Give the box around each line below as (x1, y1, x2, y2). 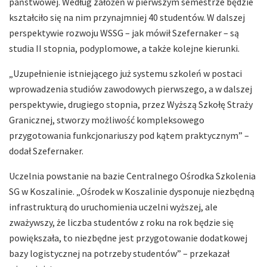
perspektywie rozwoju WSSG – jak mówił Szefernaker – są (9, 26, 239, 39)
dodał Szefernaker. (9, 144, 83, 157)
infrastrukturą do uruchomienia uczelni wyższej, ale (9, 200, 218, 213)
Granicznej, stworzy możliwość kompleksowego (9, 113, 204, 126)
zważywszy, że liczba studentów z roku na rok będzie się (9, 216, 234, 228)
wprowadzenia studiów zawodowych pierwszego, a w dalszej (9, 82, 252, 95)
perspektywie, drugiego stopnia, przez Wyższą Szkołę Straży (9, 98, 253, 110)
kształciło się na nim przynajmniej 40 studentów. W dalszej (9, 11, 245, 23)
